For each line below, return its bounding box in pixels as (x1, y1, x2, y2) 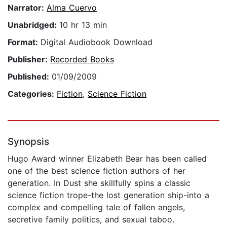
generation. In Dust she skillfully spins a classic (8, 178, 191, 188)
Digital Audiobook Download (41, 37, 153, 48)
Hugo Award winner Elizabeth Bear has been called (8, 154, 207, 164)
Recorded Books (50, 54, 114, 65)
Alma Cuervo (47, 3, 97, 13)
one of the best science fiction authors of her (8, 166, 185, 176)
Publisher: (8, 54, 50, 65)
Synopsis (8, 136, 49, 148)
